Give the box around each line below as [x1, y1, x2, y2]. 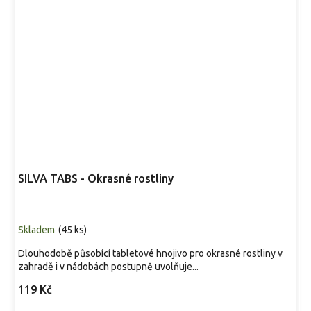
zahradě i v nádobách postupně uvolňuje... [18, 261, 199, 272]
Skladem [18, 224, 55, 235]
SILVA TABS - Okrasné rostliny [18, 172, 174, 185]
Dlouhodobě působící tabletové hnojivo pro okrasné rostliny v [18, 248, 283, 259]
